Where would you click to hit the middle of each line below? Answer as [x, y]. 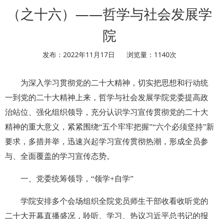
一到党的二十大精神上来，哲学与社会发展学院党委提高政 [107, 97]
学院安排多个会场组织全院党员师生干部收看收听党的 [114, 201]
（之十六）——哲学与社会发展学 [109, 13]
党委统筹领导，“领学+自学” [85, 178]
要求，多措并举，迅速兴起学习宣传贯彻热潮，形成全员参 [107, 141]
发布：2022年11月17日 [79, 54]
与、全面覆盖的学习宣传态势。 [60, 156]
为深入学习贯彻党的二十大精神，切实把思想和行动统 [114, 83]
